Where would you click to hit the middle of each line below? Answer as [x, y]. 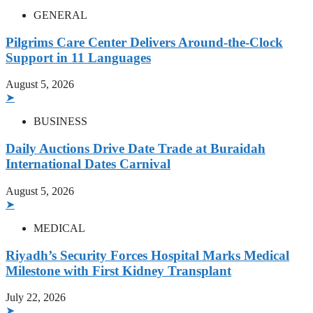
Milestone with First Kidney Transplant [118, 270]
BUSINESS [60, 122]
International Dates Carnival [88, 164]
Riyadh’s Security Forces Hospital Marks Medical [147, 255]
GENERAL [60, 15]
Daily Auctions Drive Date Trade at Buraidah [136, 149]
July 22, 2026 [36, 298]
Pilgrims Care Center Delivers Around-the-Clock [144, 42]
